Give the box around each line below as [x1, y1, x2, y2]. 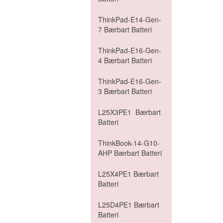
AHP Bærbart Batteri [98, 148, 162, 158]
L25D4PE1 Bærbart [98, 200, 159, 210]
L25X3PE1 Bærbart [98, 107, 161, 117]
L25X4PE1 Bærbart [98, 169, 159, 179]
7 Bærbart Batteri [98, 24, 152, 34]
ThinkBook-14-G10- [98, 138, 160, 148]
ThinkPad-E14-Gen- [98, 14, 161, 24]
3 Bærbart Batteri [98, 86, 152, 96]
